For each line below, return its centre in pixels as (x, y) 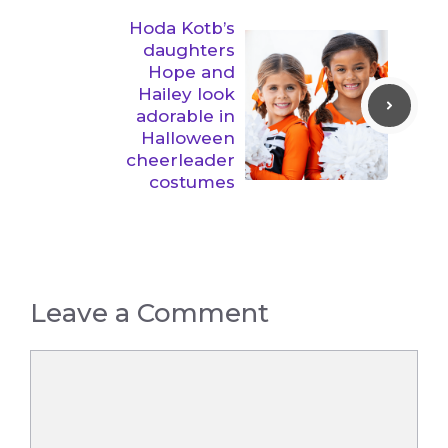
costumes (192, 182)
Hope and (191, 72)
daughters (189, 50)
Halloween (188, 138)
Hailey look (186, 94)
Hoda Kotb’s (182, 28)
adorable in (185, 116)
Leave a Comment (149, 313)
